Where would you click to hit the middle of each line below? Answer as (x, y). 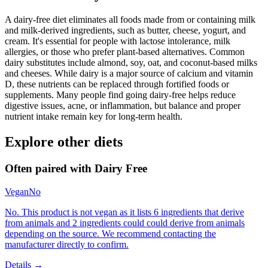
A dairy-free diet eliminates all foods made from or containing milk (130, 20)
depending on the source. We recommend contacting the (110, 233)
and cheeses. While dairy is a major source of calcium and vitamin (129, 74)
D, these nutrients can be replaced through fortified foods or (117, 84)
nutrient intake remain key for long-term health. (94, 117)
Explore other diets (64, 142)
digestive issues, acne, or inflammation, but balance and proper (123, 106)
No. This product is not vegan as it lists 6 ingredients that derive (124, 212)
